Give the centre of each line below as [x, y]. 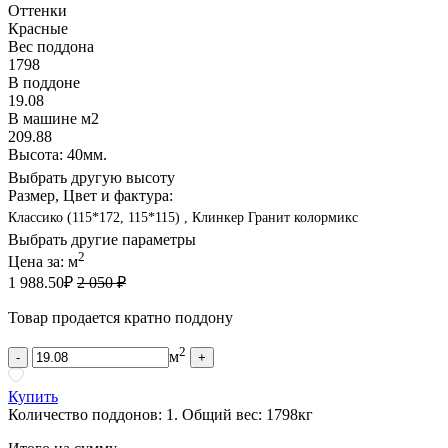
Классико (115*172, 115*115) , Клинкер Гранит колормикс [183, 217]
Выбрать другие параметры [102, 239]
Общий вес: [224, 414]
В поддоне [44, 82]
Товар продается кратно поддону [120, 318]
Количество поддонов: [87, 414]
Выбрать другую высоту [91, 177]
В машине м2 [53, 118]
